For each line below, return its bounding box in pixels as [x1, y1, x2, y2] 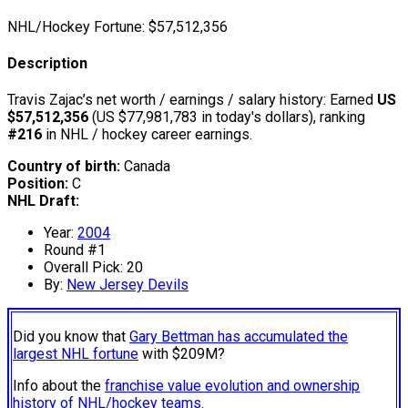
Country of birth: [7, 158, 120, 176]
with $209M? [138, 345, 225, 363]
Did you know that [13, 328, 129, 346]
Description [7, 55, 87, 73]
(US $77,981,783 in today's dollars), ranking [88, 108, 365, 127]
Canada [120, 158, 170, 176]
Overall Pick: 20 [44, 259, 143, 277]
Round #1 [44, 241, 106, 260]
